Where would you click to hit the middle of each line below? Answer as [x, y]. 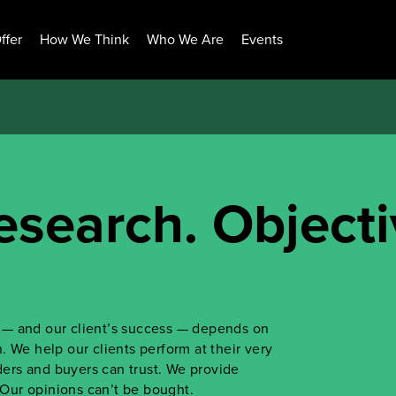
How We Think [84, 39]
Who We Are [185, 39]
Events [262, 39]
